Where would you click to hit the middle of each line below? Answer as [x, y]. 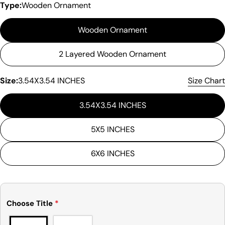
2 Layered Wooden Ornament [113, 54]
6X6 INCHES [113, 153]
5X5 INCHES [113, 129]
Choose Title [30, 204]
